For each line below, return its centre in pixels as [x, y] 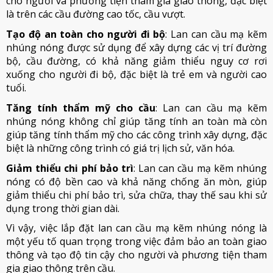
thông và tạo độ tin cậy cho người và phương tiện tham [136, 255]
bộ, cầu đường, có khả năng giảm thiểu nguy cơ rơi [136, 61]
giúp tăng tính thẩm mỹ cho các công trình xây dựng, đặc [136, 135]
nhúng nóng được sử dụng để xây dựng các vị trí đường [136, 48]
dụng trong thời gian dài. [63, 208]
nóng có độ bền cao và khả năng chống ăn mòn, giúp [136, 182]
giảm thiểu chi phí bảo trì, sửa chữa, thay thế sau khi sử [136, 195]
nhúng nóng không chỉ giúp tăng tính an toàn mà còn [136, 121]
